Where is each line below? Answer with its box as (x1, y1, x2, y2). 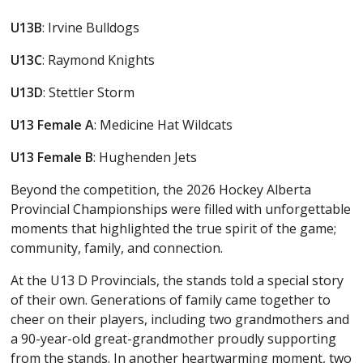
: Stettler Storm (43, 83, 135, 101)
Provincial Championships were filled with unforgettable (11, 199, 352, 218)
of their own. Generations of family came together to (11, 290, 331, 309)
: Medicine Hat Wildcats (94, 115, 233, 134)
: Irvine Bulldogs (42, 18, 140, 36)
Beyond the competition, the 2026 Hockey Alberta (11, 180, 312, 199)
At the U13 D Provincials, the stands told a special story (11, 271, 344, 289)
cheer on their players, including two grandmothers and (11, 310, 350, 328)
